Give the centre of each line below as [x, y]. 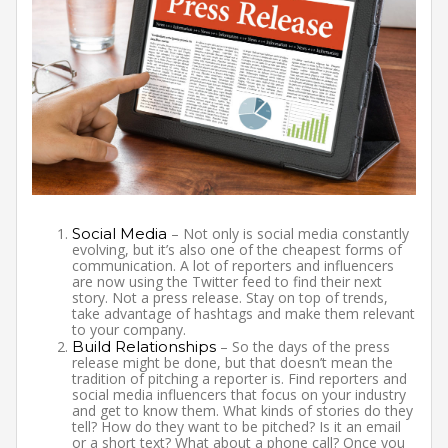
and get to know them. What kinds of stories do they [242, 410]
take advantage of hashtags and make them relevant [243, 313]
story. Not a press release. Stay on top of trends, [230, 297]
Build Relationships [144, 346]
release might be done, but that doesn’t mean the [232, 362]
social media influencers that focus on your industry [239, 394]
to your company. [129, 329]
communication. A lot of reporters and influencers [233, 265]
